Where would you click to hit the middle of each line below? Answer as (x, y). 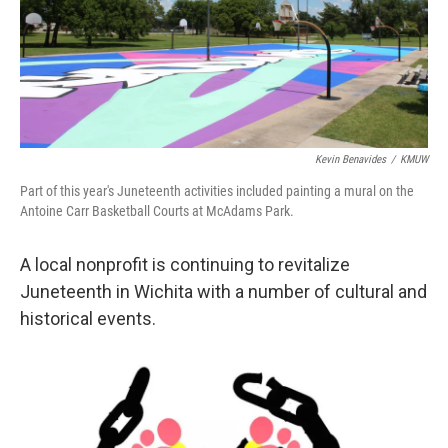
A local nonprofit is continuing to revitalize (185, 264)
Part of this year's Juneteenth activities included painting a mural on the (217, 191)
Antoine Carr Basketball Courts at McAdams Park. (157, 211)
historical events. (88, 318)
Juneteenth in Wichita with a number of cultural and (223, 291)
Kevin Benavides (350, 159)
